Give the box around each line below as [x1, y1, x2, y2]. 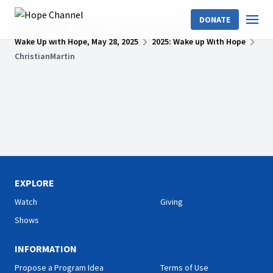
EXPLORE [15, 177, 54, 189]
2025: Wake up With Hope [152, 36, 246, 47]
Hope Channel [15, 21, 67, 32]
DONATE [199, 14, 230, 25]
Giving [160, 196, 183, 207]
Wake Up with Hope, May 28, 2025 [15, 36, 138, 47]
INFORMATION [15, 243, 77, 255]
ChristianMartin [15, 51, 75, 62]
